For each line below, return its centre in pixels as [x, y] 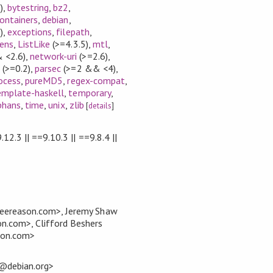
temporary [90, 93]
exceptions [30, 32]
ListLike [34, 44]
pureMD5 [44, 81]
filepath [73, 32]
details [100, 106]
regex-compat [96, 81]
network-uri [54, 56]
